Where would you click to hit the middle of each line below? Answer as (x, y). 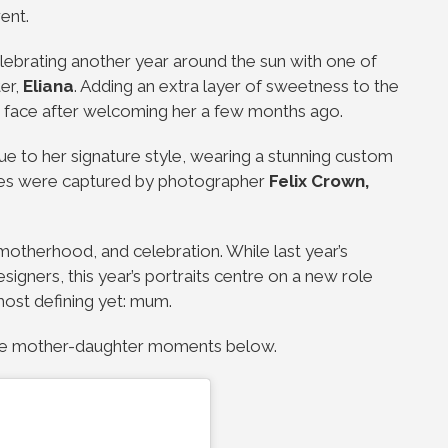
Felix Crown (317, 181)
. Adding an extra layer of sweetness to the (236, 86)
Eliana (48, 86)
